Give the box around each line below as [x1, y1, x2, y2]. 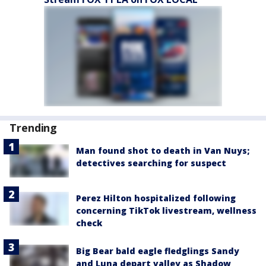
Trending [9, 121, 58, 135]
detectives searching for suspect [76, 157, 226, 169]
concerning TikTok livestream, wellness [76, 205, 256, 217]
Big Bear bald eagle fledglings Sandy [76, 245, 239, 257]
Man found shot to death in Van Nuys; [76, 145, 249, 156]
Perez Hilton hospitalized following [76, 192, 236, 204]
